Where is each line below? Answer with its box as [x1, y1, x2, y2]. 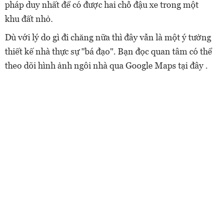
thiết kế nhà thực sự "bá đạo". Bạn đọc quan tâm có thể [5, 46, 212, 56]
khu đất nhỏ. [5, 13, 53, 24]
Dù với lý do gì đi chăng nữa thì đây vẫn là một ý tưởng [5, 32, 211, 42]
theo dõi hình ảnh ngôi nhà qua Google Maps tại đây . [5, 60, 208, 71]
